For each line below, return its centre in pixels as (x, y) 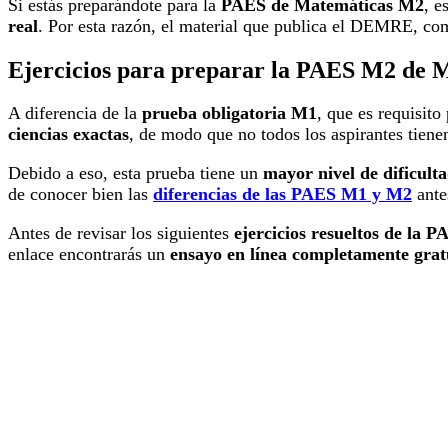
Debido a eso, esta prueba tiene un (135, 173)
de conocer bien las (80, 194)
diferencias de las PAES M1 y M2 (282, 194)
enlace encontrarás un (89, 254)
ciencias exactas (68, 134)
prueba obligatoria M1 (229, 113)
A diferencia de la (75, 113)
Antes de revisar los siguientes (121, 233)
